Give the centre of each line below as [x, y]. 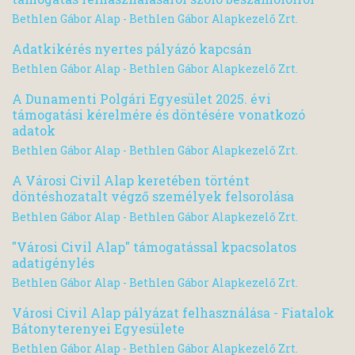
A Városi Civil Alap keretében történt [131, 181]
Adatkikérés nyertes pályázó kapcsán [132, 48]
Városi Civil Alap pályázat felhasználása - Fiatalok [173, 312]
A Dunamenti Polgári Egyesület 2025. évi [141, 99]
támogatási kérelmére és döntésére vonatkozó [158, 115]
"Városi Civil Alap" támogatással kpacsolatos [154, 246]
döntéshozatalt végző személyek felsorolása [153, 197]
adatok [34, 131]
